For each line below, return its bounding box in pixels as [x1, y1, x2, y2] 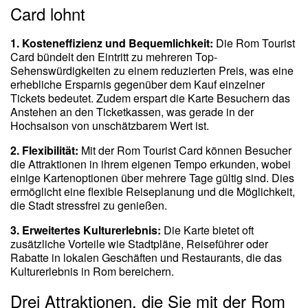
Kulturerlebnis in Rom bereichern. [10, 263, 174, 280]
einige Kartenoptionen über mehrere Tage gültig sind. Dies [10, 170, 294, 186]
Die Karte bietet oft [161, 222, 254, 239]
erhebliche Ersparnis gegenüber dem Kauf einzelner [10, 76, 265, 93]
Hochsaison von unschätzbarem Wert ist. [10, 118, 209, 134]
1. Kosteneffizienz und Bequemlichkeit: [10, 35, 213, 52]
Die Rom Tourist [213, 35, 295, 52]
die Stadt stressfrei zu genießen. [10, 197, 167, 214]
